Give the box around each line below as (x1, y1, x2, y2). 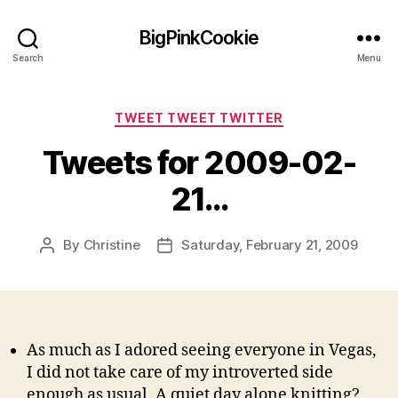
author (46, 256, 88, 274)
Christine (83, 235, 140, 253)
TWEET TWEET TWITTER (115, 110, 283, 125)
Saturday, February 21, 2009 (181, 235, 358, 253)
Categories (198, 105, 277, 123)
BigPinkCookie (139, 26, 259, 49)
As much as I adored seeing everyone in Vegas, (27, 339, 377, 361)
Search (12, 52, 44, 63)
